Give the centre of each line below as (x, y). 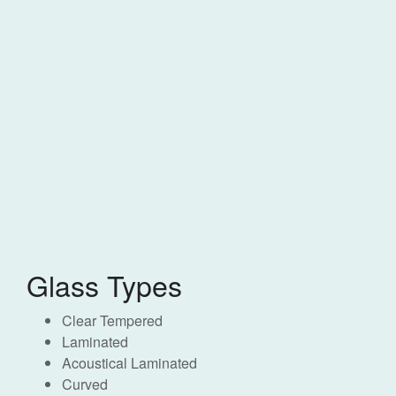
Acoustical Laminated (129, 362)
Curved (85, 384)
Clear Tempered (112, 320)
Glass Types (104, 284)
